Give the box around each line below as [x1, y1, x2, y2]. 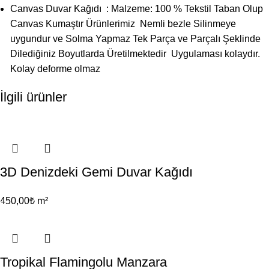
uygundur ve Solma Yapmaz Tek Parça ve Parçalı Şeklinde [10, 34, 261, 44]
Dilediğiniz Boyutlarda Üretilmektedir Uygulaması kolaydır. [10, 49, 260, 59]
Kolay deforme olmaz [10, 64, 100, 74]
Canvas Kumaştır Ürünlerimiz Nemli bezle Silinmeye [10, 19, 236, 29]
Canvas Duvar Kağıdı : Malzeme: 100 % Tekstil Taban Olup [10, 4, 263, 14]
